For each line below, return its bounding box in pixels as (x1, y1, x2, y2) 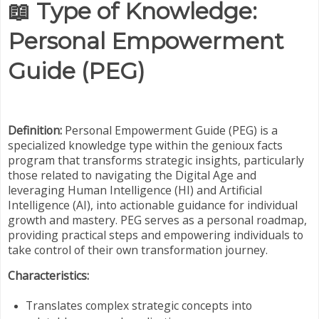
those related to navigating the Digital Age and (8, 167, 256, 183)
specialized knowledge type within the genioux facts (8, 137, 283, 153)
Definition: (8, 122, 62, 138)
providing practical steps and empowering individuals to (8, 226, 303, 243)
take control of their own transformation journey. (8, 241, 268, 258)
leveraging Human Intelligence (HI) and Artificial (8, 182, 262, 198)
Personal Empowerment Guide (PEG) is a (62, 122, 278, 138)
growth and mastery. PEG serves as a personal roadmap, (8, 211, 307, 228)
